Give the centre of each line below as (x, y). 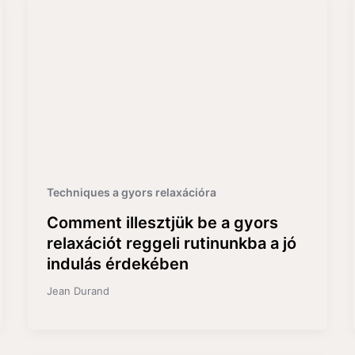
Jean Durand (78, 291)
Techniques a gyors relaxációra (131, 193)
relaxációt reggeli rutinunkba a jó (171, 244)
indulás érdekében (117, 264)
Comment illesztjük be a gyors (162, 223)
